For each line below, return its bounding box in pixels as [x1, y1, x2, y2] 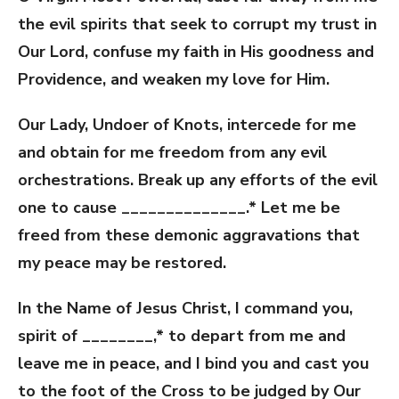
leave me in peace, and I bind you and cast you [18, 352, 369, 374]
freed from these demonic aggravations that [18, 224, 360, 246]
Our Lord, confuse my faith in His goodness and [18, 40, 374, 62]
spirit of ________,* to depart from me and [18, 324, 346, 346]
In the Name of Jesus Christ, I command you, [18, 297, 353, 319]
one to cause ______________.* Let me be [18, 196, 340, 218]
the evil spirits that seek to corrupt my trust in [18, 12, 377, 35]
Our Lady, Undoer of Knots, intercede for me [18, 113, 356, 135]
